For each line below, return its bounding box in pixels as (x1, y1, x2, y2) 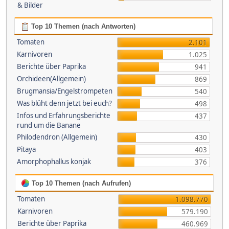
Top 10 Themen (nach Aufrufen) (30, 179, 131, 187)
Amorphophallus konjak (16, 157, 91, 166)
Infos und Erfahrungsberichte (16, 111, 110, 120)
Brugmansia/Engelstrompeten (16, 86, 112, 96)
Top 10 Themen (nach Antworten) (29, 22, 135, 30)
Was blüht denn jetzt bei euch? (16, 99, 112, 108)
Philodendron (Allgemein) (16, 132, 97, 142)
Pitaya (16, 145, 36, 154)
